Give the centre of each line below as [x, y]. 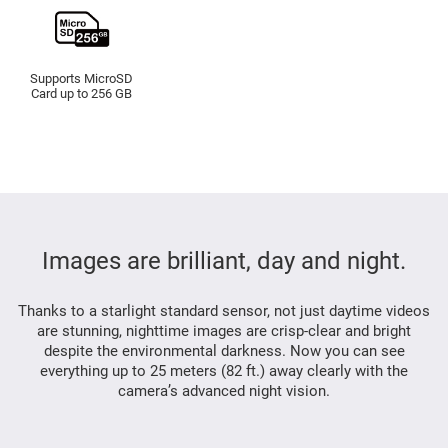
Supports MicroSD [82, 78]
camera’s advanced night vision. [224, 390]
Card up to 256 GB [82, 93]
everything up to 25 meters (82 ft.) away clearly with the [224, 370]
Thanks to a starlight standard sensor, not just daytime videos [224, 310]
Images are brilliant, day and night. [224, 260]
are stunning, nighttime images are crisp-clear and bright [224, 330]
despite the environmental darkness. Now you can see [224, 350]
